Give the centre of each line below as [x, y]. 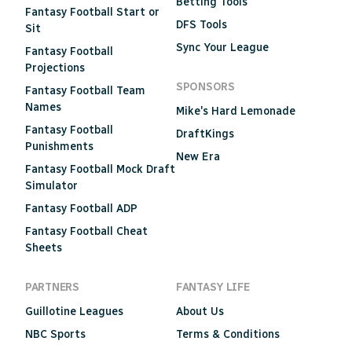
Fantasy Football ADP [81, 208]
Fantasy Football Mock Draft [100, 169]
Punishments [59, 146]
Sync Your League [222, 47]
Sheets [44, 247]
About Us [200, 311]
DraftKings [205, 134]
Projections [55, 68]
